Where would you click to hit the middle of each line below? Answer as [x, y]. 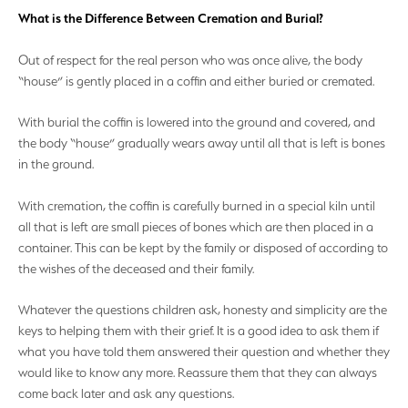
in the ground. [56, 164]
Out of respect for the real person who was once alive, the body [190, 60]
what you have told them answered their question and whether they [204, 351]
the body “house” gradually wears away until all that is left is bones [202, 143]
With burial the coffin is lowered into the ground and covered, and [197, 122]
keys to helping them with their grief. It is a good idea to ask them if [199, 330]
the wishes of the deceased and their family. [136, 268]
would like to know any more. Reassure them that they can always [198, 372]
